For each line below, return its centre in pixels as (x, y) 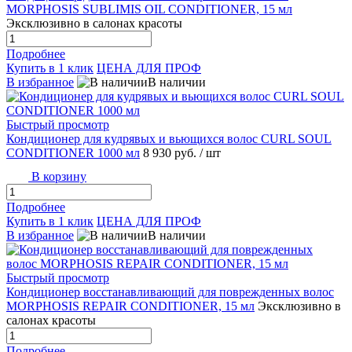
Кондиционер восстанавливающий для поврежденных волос (170, 292)
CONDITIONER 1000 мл (73, 153)
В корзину (57, 177)
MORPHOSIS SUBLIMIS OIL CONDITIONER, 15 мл (149, 9)
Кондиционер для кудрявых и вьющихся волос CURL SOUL (169, 139)
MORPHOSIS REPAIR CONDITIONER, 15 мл (130, 306)
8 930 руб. (171, 153)
